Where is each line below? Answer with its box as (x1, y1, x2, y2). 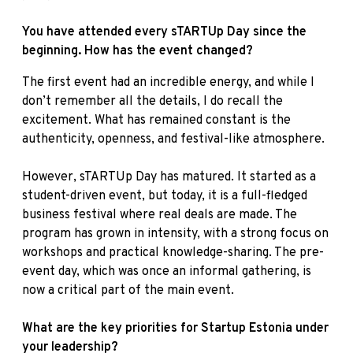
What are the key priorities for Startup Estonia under (22, 320, 329, 336)
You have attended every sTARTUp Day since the (22, 24, 307, 40)
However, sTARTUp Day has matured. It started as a (22, 169, 316, 185)
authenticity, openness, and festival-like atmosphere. (22, 131, 325, 147)
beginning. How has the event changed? (22, 43, 253, 59)
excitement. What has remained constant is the (22, 112, 291, 128)
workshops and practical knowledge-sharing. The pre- (22, 244, 324, 261)
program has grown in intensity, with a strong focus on (22, 225, 329, 242)
